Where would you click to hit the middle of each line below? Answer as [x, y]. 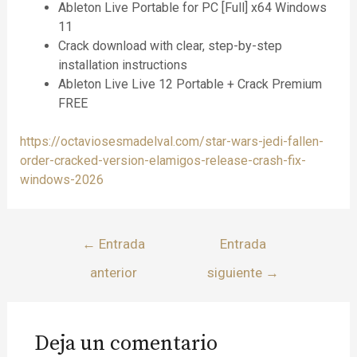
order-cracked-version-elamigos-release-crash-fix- [163, 160]
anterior [114, 272]
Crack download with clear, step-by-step [170, 45]
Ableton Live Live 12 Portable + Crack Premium [190, 84]
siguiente [237, 272]
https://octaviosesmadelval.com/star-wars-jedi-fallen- [171, 141]
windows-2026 [61, 179]
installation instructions [122, 65]
